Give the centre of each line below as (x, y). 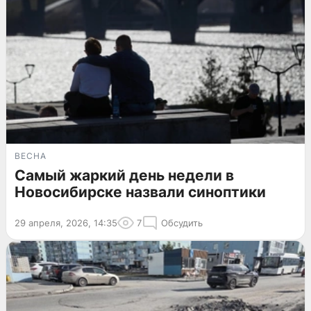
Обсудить (182, 222)
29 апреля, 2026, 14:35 (66, 222)
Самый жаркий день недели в (124, 175)
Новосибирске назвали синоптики (140, 192)
